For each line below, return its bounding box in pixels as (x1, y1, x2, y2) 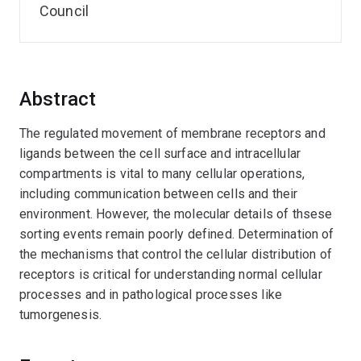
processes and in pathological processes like (19, 287, 283, 302)
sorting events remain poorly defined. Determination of (19, 226, 334, 242)
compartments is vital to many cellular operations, (19, 166, 305, 181)
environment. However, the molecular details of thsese (19, 206, 333, 222)
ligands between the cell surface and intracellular (19, 146, 301, 161)
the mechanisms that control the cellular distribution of (19, 247, 332, 262)
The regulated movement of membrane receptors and (19, 126, 326, 141)
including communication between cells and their (19, 186, 298, 201)
